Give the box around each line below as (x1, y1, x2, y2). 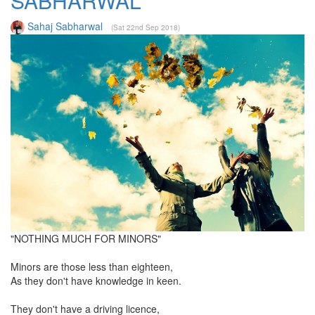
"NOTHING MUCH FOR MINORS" (11, 231, 161, 245)
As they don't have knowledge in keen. (11, 273, 181, 288)
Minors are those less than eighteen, (11, 259, 173, 274)
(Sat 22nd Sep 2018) (111, 22, 180, 32)
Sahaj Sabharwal (27, 18, 103, 33)
